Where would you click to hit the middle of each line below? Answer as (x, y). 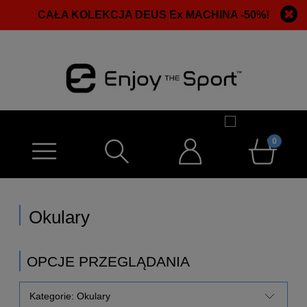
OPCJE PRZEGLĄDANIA (108, 262)
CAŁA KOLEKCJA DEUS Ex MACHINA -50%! (153, 15)
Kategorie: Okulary (70, 296)
